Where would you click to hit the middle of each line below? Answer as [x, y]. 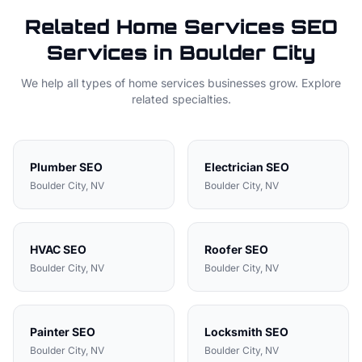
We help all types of [75, 83]
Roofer [223, 249]
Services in [113, 53]
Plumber [53, 167]
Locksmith [234, 332]
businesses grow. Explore [273, 83]
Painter [50, 332]
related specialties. [181, 99]
